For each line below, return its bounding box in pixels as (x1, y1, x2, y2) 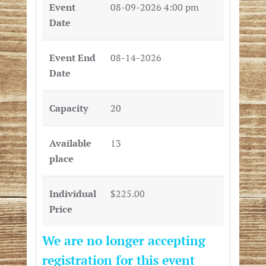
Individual (49, 187, 96, 201)
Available (49, 137, 91, 150)
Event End (49, 51, 96, 65)
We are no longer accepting (42, 232, 205, 249)
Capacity (49, 102, 88, 115)
